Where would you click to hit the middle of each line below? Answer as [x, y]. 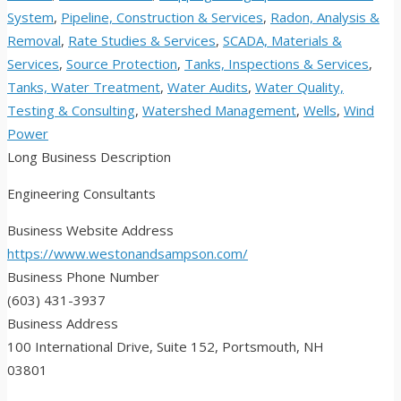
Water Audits [208, 87]
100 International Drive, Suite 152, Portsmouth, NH [166, 347]
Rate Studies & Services [142, 41]
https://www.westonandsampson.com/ [128, 254]
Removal [34, 41]
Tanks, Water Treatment [84, 87]
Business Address [63, 324]
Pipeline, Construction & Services [162, 17]
